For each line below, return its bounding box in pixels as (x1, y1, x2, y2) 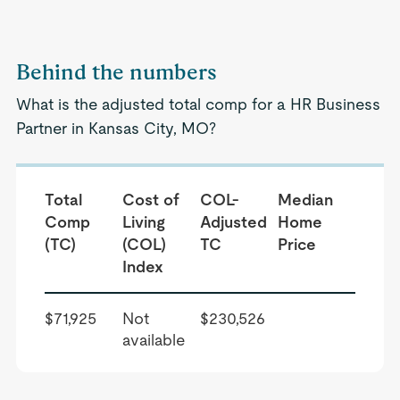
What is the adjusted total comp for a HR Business (15, 95, 380, 113)
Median (278, 190, 334, 209)
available (121, 330, 185, 349)
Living (121, 212, 165, 231)
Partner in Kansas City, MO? (15, 119, 216, 137)
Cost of (121, 190, 179, 209)
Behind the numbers (15, 59, 217, 85)
